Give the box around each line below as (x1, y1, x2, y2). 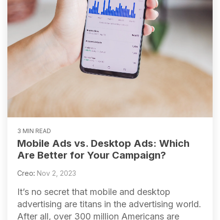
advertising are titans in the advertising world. (17, 198, 201, 209)
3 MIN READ (17, 127, 51, 135)
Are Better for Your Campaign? (17, 149, 166, 161)
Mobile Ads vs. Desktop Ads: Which (17, 137, 190, 149)
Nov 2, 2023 (37, 168, 76, 177)
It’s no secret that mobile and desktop (17, 186, 170, 197)
